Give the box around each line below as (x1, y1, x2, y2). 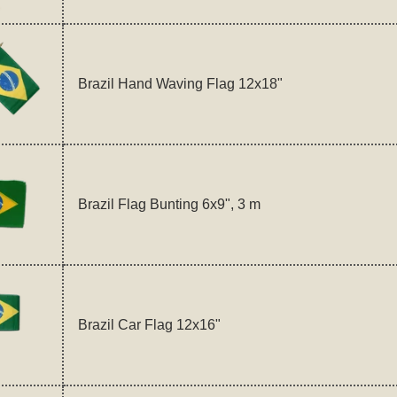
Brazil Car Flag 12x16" (77, 317, 221, 333)
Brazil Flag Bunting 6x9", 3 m (77, 197, 261, 213)
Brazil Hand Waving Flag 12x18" (77, 76, 283, 92)
